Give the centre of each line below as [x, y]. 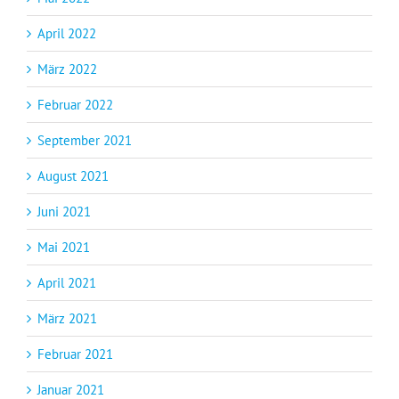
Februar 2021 [75, 354]
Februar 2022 [75, 105]
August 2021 [73, 176]
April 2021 [67, 283]
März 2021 [67, 319]
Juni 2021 [64, 212]
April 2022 [67, 34]
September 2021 [85, 141]
